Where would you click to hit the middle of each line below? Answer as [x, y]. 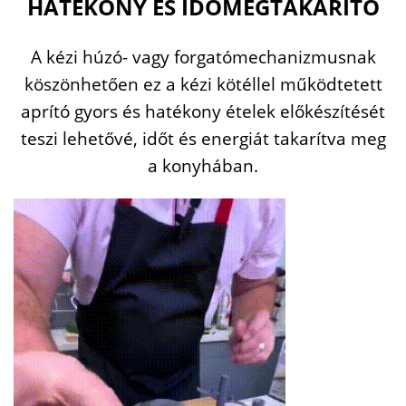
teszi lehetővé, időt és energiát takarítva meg [203, 138]
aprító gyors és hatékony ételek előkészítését [203, 111]
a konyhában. [203, 165]
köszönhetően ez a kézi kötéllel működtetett [203, 83]
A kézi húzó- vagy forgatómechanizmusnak [203, 56]
